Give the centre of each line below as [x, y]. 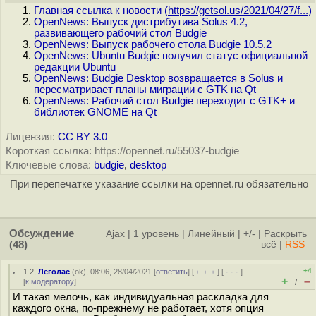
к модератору [50, 281]
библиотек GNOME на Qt [95, 112]
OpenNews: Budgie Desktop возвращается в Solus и [158, 78]
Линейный [211, 234]
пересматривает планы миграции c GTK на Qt [145, 90]
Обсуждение [42, 233]
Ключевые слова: [48, 165]
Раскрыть [285, 234]
